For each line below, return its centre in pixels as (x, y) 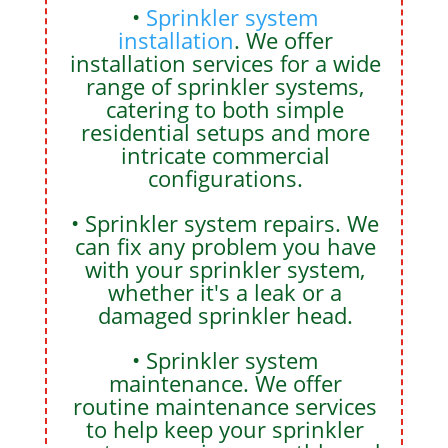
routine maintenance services (225, 405)
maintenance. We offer (225, 382)
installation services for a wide (225, 62)
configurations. (225, 177)
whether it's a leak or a (225, 291)
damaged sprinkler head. (225, 314)
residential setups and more (225, 131)
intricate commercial (225, 154)
